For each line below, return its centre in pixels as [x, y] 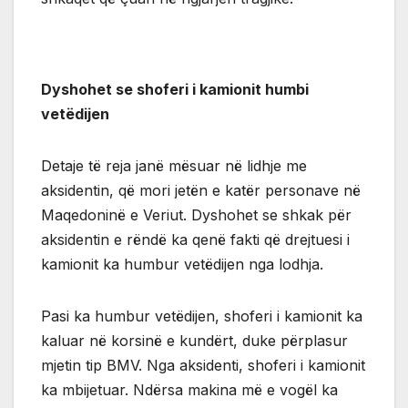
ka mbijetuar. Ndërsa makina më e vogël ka [189, 389]
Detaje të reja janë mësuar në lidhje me [174, 165]
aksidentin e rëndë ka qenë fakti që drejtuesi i [195, 239]
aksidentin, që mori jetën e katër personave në [201, 190]
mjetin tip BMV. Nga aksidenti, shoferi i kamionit [203, 365]
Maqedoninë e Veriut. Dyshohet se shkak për [196, 214]
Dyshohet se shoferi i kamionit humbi [175, 89]
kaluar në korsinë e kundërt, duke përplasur [194, 340]
